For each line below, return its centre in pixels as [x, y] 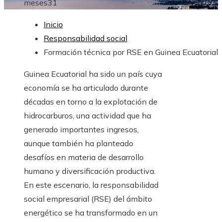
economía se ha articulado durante [86, 88]
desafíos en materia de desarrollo [84, 157]
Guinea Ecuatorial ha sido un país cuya [93, 74]
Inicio [53, 25]
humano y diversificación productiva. [90, 171]
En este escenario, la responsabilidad [91, 185]
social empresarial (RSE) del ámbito [88, 199]
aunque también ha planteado [79, 143]
